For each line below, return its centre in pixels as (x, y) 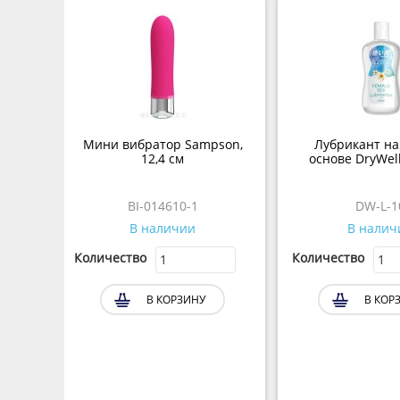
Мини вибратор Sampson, (162, 144)
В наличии (162, 228)
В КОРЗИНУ (176, 300)
